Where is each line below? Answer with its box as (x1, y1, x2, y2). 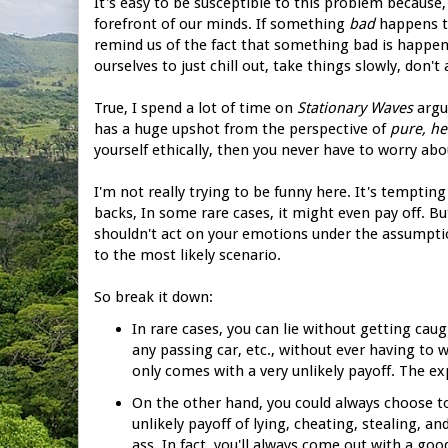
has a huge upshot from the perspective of (94, 119, 390, 138)
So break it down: (94, 287, 217, 306)
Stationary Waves (297, 98, 413, 117)
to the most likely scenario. (94, 245, 281, 264)
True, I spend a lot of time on (94, 98, 297, 117)
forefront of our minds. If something (94, 14, 349, 33)
